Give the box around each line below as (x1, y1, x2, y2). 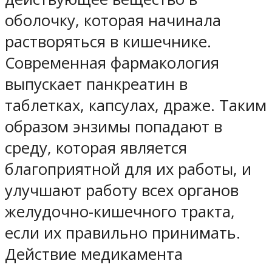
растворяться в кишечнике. (5, 31, 211, 53)
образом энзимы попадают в (5, 116, 222, 138)
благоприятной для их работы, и (5, 158, 251, 180)
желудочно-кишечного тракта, (5, 201, 235, 223)
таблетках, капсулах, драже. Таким (5, 95, 267, 117)
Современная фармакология (5, 52, 219, 74)
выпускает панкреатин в (5, 73, 188, 95)
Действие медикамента (5, 243, 183, 265)
